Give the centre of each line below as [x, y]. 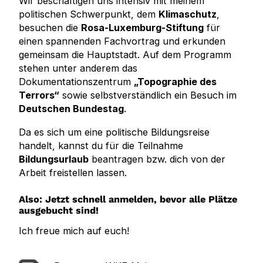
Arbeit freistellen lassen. [73, 172]
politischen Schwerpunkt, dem [89, 14]
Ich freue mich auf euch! [74, 230]
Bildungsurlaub [54, 159]
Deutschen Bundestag [71, 109]
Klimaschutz [188, 14]
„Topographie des [175, 82]
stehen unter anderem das [78, 68]
